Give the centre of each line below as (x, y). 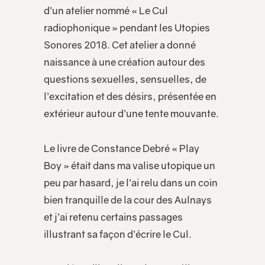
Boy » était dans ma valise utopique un (130, 165)
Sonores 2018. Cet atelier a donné (120, 45)
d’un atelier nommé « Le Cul (106, 11)
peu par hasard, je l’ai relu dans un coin (131, 182)
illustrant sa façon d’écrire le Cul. (118, 234)
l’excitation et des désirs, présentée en (130, 97)
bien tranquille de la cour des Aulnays (128, 200)
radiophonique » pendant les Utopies (127, 28)
